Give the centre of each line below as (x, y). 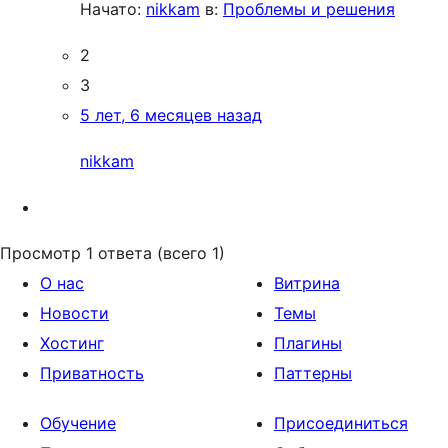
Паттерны (313, 373)
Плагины (308, 343)
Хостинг (72, 343)
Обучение (78, 423)
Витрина (307, 283)
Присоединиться (341, 423)
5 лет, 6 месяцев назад (171, 115)
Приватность (92, 373)
